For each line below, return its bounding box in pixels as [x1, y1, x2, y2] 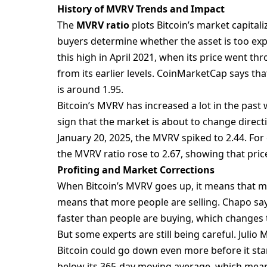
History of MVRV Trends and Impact [57, 2, 225, 16]
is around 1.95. [57, 83, 124, 97]
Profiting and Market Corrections [57, 163, 215, 177]
